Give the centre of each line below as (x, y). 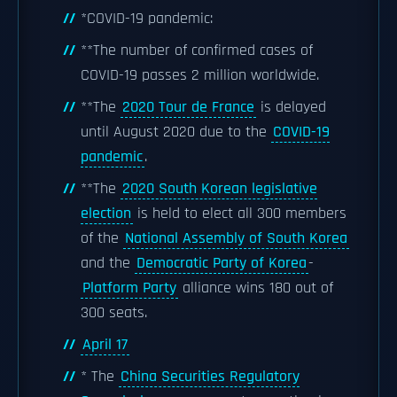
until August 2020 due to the (176, 132)
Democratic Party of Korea (222, 263)
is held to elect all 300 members (240, 214)
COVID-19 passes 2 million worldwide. (200, 75)
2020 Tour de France (188, 107)
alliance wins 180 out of (256, 288)
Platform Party (129, 288)
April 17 (105, 345)
